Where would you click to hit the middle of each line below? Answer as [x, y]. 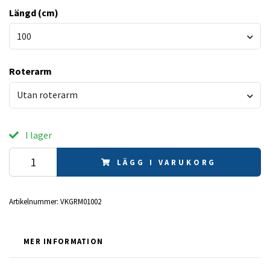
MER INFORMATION [64, 241]
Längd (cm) [34, 12]
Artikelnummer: [34, 201]
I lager [38, 135]
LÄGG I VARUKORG [167, 162]
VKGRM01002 [81, 201]
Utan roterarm [47, 95]
